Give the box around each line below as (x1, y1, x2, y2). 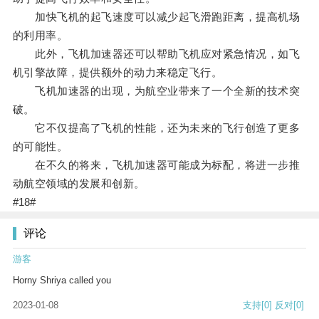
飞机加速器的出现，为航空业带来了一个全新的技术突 (12, 85, 300, 98)
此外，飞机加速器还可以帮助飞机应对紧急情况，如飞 (12, 48, 300, 61)
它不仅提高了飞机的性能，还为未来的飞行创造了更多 (12, 122, 300, 135)
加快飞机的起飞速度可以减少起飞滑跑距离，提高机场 (12, 11, 300, 23)
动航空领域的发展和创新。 (12, 177, 145, 190)
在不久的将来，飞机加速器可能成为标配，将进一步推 (12, 159, 300, 172)
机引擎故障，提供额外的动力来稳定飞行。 (12, 66, 223, 79)
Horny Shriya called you (13, 275, 111, 286)
